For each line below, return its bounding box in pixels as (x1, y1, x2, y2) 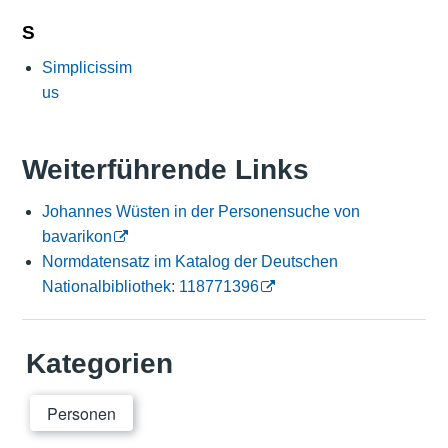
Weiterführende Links (21, 154, 309, 186)
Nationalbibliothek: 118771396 (41, 278, 259, 296)
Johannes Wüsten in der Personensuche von (41, 203, 360, 221)
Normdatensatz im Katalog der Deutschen (41, 253, 338, 271)
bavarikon (41, 228, 112, 246)
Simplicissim (41, 58, 132, 76)
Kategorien (25, 348, 173, 380)
